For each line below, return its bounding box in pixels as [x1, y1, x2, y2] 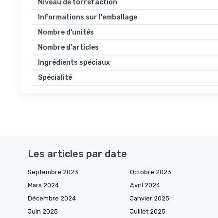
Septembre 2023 [28, 168, 78, 176]
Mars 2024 [28, 182, 59, 189]
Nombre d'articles [38, 43, 99, 52]
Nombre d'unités [38, 28, 94, 37]
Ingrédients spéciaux [38, 58, 110, 67]
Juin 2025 [28, 208, 58, 216]
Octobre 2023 [130, 168, 171, 176]
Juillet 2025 [130, 208, 165, 216]
